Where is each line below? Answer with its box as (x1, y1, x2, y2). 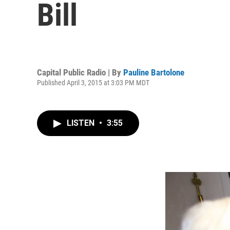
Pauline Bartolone (123, 67, 184, 78)
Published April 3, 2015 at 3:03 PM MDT (37, 78, 149, 87)
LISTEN (67, 118, 97, 128)
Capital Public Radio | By (37, 67, 123, 78)
